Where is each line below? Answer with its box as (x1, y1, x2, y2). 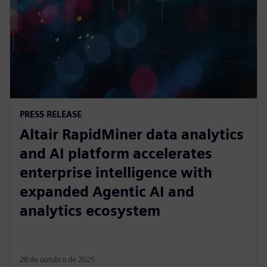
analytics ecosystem (20, 202, 160, 220)
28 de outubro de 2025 (20, 255, 95, 265)
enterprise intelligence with (20, 164, 212, 182)
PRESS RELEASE (20, 109, 82, 120)
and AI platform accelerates (20, 145, 212, 163)
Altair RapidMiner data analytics (20, 126, 244, 144)
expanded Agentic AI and (20, 183, 194, 201)
